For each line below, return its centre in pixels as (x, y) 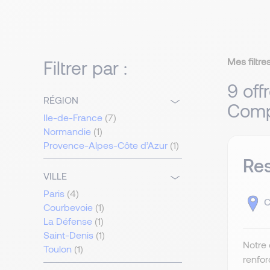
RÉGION (61, 100)
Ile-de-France (73, 118)
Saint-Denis (68, 235)
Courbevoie (68, 207)
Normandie (67, 131)
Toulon (58, 249)
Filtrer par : (85, 68)
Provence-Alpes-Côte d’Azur (105, 145)
